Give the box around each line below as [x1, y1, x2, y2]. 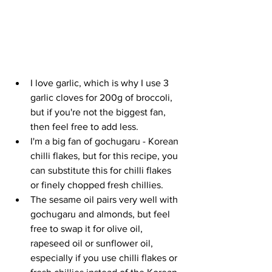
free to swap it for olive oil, [30, 223, 145, 234]
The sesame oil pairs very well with [30, 194, 180, 205]
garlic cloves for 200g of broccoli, [30, 92, 175, 103]
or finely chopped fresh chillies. [30, 180, 168, 190]
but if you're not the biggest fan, [30, 107, 168, 117]
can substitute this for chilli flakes [30, 165, 174, 175]
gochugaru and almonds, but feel [30, 209, 172, 219]
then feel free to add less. [30, 121, 141, 132]
